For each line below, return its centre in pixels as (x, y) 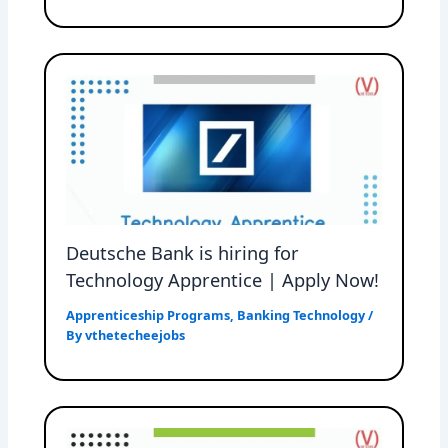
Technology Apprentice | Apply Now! (223, 279)
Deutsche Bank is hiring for (183, 252)
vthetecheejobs (135, 334)
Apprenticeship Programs (148, 314)
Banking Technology (301, 314)
